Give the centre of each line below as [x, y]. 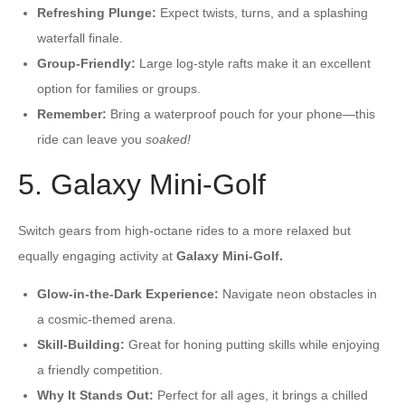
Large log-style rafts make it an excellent [253, 63]
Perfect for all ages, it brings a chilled [261, 395]
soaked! [168, 139]
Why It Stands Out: [95, 395]
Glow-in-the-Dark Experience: [128, 293]
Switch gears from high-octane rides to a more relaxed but [184, 230]
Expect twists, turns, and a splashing [262, 12]
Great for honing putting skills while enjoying [252, 344]
